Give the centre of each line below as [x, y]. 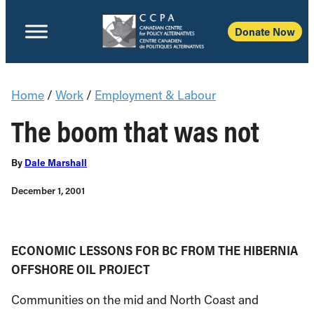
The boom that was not [135, 131]
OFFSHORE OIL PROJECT [81, 269]
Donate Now [265, 32]
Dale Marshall [56, 163]
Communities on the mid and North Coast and [135, 300]
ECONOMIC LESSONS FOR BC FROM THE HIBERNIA [155, 250]
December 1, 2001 [48, 191]
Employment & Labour [155, 95]
